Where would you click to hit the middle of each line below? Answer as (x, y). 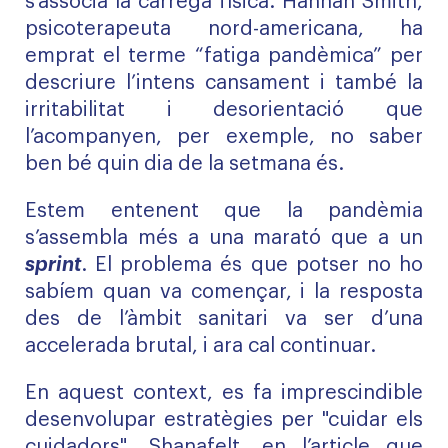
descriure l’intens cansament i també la (224, 83)
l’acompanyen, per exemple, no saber (224, 137)
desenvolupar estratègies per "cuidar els (224, 420)
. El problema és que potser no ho (252, 265)
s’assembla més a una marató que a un (224, 238)
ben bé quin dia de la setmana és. (184, 164)
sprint (53, 265)
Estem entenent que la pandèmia (224, 211)
